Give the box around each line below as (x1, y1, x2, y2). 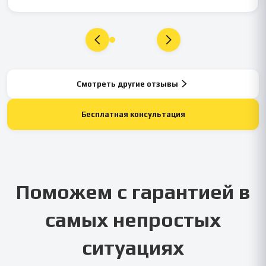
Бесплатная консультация (81, 109, 185, 119)
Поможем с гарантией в (16, 179, 250, 203)
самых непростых (45, 207, 221, 231)
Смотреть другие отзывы (76, 79, 178, 88)
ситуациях (82, 235, 184, 259)
